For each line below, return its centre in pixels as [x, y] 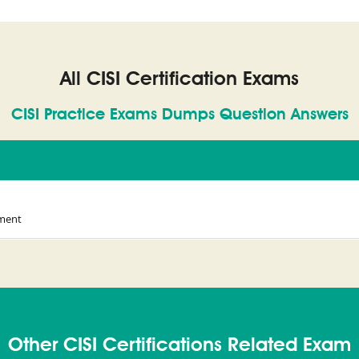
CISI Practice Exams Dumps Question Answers [179, 115]
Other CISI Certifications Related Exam [179, 346]
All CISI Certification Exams [179, 80]
